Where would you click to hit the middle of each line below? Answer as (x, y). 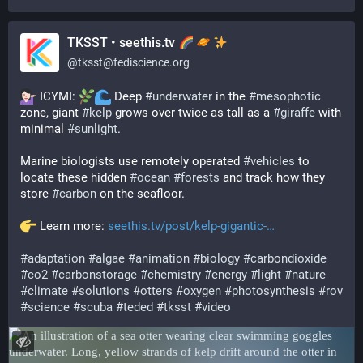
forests (200, 177)
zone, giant (51, 113)
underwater (182, 96)
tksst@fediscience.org (134, 62)
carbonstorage (98, 275)
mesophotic (288, 96)
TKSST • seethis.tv (123, 43)
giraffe (298, 113)
